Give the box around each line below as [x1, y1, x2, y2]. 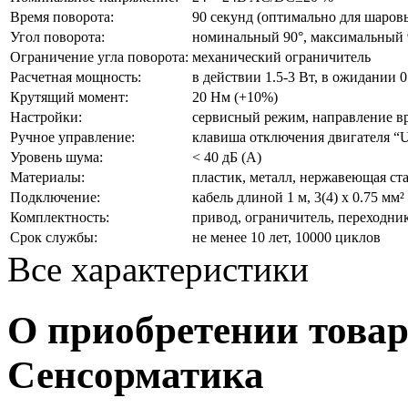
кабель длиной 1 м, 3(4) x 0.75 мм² [192, 189, 404, 206]
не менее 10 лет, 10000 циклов [192, 229, 381, 246]
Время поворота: [10, 9, 114, 25]
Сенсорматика [7, 353, 264, 397]
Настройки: [10, 109, 82, 126]
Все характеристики [7, 250, 309, 290]
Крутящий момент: [10, 89, 128, 106]
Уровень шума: [10, 149, 103, 166]
